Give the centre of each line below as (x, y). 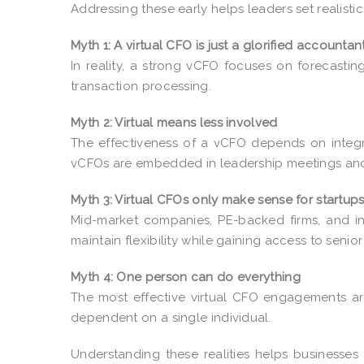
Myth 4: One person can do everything (186, 277)
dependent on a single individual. (171, 317)
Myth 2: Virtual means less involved (174, 122)
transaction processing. (141, 86)
